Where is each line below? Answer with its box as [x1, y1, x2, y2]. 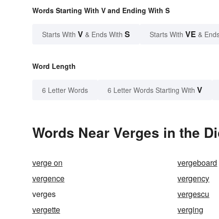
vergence [32, 172, 65, 184]
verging [177, 203, 204, 215]
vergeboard [177, 156, 218, 168]
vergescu [177, 188, 210, 199]
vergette [32, 203, 60, 215]
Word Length [32, 61, 76, 71]
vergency [177, 172, 210, 184]
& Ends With [83, 29, 125, 39]
